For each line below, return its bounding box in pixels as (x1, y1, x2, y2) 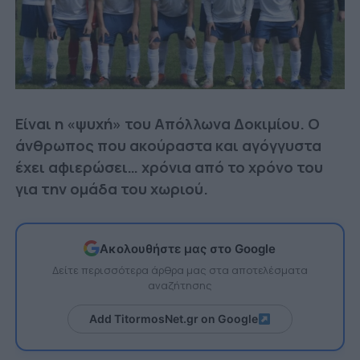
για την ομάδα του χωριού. (14, 178, 208, 200)
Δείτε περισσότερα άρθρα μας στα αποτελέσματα (51, 263, 308, 278)
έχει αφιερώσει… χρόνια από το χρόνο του (14, 157, 323, 178)
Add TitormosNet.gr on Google (89, 312, 259, 326)
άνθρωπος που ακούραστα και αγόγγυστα (14, 135, 321, 157)
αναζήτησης (147, 278, 212, 293)
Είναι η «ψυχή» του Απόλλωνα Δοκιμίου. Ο (14, 113, 320, 135)
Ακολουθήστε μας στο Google (100, 240, 276, 256)
